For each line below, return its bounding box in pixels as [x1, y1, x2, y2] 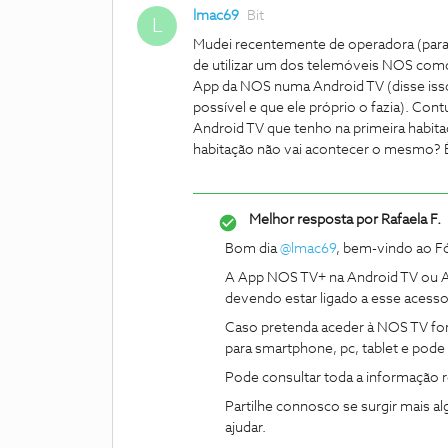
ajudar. [225, 421, 266, 435]
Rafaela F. [378, 213, 441, 227]
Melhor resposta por [249, 213, 378, 227]
